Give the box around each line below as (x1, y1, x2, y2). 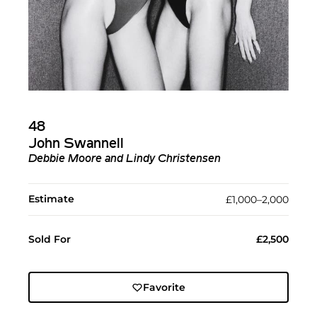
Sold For (28, 233, 71, 246)
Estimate (28, 192, 74, 206)
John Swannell (28, 137, 124, 152)
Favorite (142, 281, 185, 294)
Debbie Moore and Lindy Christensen (28, 154, 221, 166)
